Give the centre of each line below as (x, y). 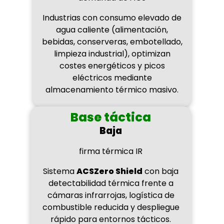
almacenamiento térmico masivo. (112, 89)
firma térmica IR (111, 151)
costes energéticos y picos (112, 65)
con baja (160, 171)
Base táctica (111, 117)
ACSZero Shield (109, 171)
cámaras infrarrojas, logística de (111, 195)
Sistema (60, 171)
